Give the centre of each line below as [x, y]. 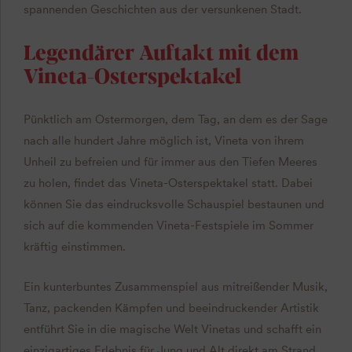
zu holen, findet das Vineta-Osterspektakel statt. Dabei [168, 183]
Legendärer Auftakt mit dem [161, 51]
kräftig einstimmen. [74, 246]
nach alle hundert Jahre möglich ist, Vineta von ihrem [163, 140]
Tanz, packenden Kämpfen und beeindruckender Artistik [171, 308]
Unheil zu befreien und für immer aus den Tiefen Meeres [170, 161]
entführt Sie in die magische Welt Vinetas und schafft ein [172, 329]
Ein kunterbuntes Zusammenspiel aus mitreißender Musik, [175, 286]
